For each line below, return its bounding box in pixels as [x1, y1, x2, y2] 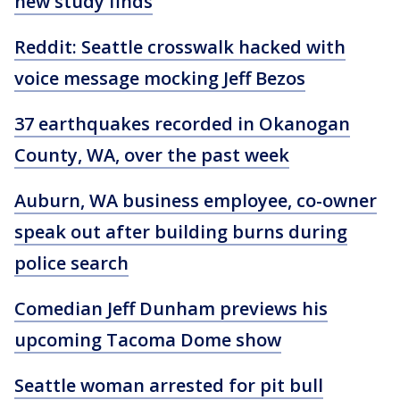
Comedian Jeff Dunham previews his [14, 296, 328, 321]
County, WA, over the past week [14, 143, 289, 167]
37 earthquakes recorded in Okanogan [14, 112, 350, 136]
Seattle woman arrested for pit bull [14, 373, 323, 397]
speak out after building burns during [14, 220, 347, 244]
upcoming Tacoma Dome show [14, 328, 281, 352]
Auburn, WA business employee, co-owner [14, 188, 377, 212]
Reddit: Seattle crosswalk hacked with [14, 35, 346, 59]
